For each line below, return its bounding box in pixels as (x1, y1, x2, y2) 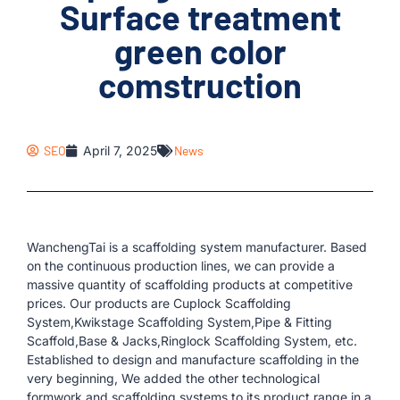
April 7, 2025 (83, 143, 157, 158)
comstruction (98, 64, 302, 105)
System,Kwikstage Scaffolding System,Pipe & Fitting (27, 314, 332, 329)
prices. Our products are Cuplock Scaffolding (27, 296, 291, 311)
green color (113, 30, 287, 71)
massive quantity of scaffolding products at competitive (27, 277, 353, 292)
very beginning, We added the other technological (27, 371, 320, 386)
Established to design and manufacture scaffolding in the (27, 352, 359, 367)
